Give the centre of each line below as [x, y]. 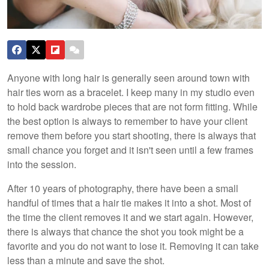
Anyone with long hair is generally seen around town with [128, 77]
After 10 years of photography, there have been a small [123, 188]
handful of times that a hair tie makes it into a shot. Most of [129, 202]
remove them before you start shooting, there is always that [131, 135]
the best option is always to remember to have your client [127, 121]
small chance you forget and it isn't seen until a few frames [130, 150]
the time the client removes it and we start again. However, [130, 217]
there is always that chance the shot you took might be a [125, 231]
